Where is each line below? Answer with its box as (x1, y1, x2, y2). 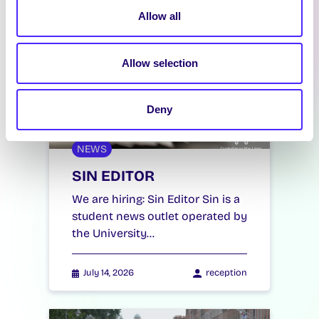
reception (206, 267, 247, 278)
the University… (72, 226, 155, 241)
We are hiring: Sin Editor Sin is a (72, 192, 240, 206)
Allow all (138, 10, 181, 22)
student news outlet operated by (72, 209, 247, 224)
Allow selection (121, 56, 198, 69)
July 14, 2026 (83, 267, 135, 278)
